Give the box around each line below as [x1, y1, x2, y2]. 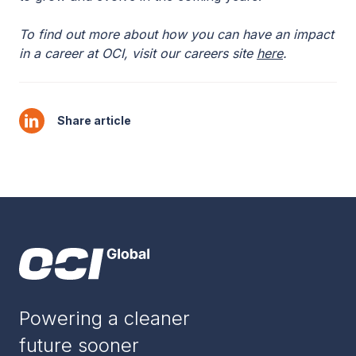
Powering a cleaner [19, 307, 190, 331]
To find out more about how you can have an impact [19, 26, 334, 43]
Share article [57, 114, 131, 128]
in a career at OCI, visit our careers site [19, 45, 257, 62]
